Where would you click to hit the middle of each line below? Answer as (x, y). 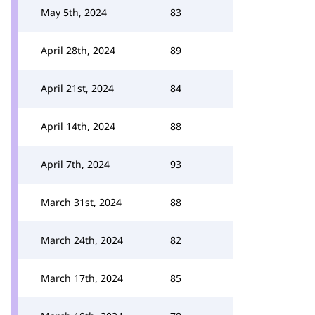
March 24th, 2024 (82, 240)
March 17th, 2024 (82, 278)
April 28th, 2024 (78, 50)
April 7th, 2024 (75, 164)
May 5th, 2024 (74, 12)
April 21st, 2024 (77, 88)
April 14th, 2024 (78, 126)
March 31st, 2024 (81, 202)
